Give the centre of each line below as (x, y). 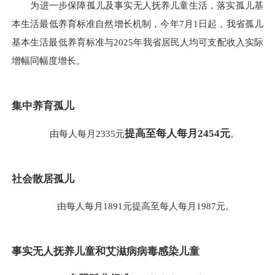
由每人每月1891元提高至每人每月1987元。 (137, 206)
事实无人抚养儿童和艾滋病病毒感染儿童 (106, 252)
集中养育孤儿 (43, 106)
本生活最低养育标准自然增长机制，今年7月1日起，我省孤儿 (137, 24)
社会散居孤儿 (43, 179)
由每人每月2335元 (78, 133)
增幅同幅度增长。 (50, 61)
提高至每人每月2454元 (177, 133)
